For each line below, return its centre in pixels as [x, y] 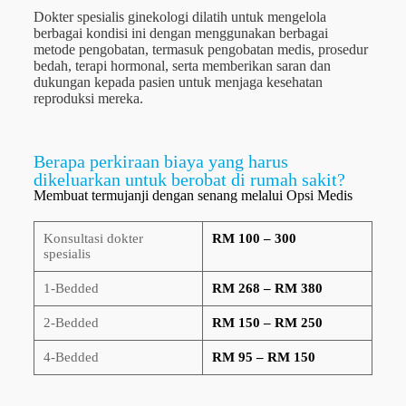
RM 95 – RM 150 [263, 357]
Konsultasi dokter [93, 238]
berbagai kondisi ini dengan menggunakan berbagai [180, 33]
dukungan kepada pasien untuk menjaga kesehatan [178, 82]
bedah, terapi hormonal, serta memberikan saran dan [182, 65]
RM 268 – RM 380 [267, 288]
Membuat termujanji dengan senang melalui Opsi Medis [193, 195]
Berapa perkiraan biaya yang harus [160, 161]
